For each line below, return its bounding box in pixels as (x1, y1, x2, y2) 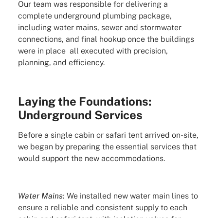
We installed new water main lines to (64, 191, 198, 200)
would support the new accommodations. (18, 154, 165, 163)
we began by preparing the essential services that (18, 142, 197, 152)
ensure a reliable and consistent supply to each (18, 202, 187, 212)
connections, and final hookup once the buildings (18, 35, 194, 44)
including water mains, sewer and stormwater (18, 23, 182, 33)
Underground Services (18, 108, 143, 122)
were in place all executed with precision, (18, 46, 168, 56)
